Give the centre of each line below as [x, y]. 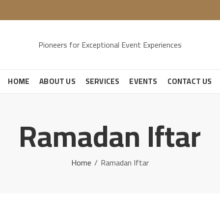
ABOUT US [57, 81]
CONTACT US [190, 81]
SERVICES [102, 81]
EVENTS [143, 81]
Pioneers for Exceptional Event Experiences [110, 44]
